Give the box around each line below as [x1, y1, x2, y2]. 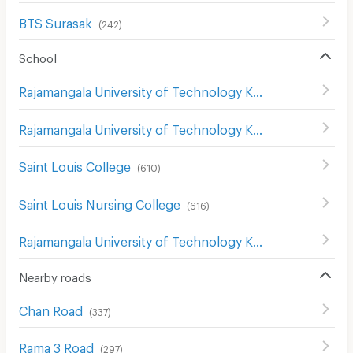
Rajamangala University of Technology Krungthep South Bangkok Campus [252, 234, 262, 245]
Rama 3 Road [18, 340, 94, 351]
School [18, 51, 57, 61]
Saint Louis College [18, 159, 131, 170]
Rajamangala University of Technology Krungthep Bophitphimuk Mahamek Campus [252, 121, 262, 132]
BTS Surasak [18, 15, 92, 26]
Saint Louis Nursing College [18, 196, 180, 207]
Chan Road [18, 303, 83, 314]
